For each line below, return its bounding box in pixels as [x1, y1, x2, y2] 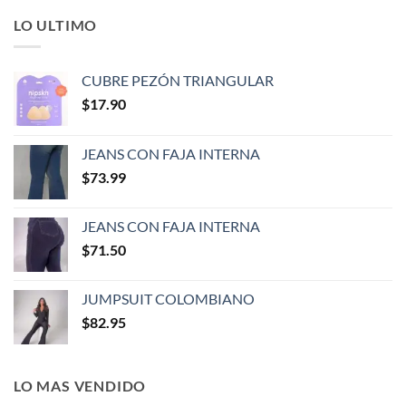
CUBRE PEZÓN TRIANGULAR [82, 72, 274, 90]
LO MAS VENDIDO [14, 377, 147, 395]
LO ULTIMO [14, 15, 98, 34]
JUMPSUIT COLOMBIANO [82, 290, 255, 308]
